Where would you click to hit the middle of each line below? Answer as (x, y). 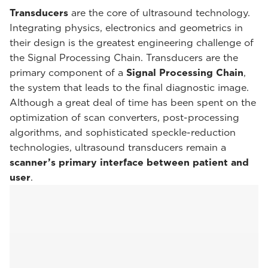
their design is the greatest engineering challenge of (132, 42)
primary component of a (68, 72)
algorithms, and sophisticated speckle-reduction (123, 132)
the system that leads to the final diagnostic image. (129, 87)
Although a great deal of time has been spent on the (133, 102)
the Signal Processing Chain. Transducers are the (124, 57)
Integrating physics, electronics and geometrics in (126, 28)
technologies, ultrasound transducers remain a (118, 147)
